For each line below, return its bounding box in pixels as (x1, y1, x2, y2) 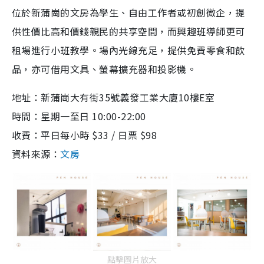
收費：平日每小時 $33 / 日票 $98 (12, 127, 157, 142)
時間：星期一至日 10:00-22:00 (12, 108, 146, 123)
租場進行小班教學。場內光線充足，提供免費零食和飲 (12, 42, 245, 57)
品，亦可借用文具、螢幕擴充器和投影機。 (12, 61, 197, 76)
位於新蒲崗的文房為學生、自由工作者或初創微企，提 (12, 5, 245, 19)
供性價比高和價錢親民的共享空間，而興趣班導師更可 (12, 24, 245, 38)
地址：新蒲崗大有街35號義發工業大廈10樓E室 (12, 90, 215, 104)
